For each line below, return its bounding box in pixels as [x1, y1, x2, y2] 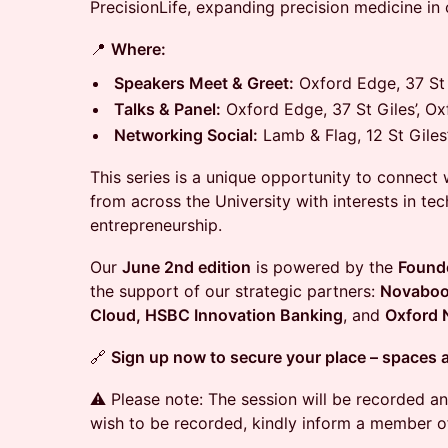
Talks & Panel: [114, 99, 221, 119]
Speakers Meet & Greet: [114, 73, 294, 93]
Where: [111, 39, 166, 59]
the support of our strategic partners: [90, 281, 380, 301]
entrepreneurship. [90, 215, 222, 235]
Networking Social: [114, 125, 258, 145]
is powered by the [251, 257, 398, 277]
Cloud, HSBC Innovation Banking [90, 305, 343, 325]
